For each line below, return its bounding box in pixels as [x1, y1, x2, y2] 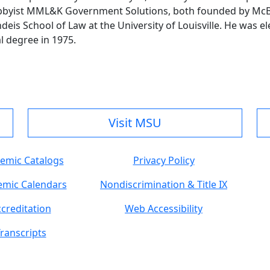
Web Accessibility [125, 202, 202, 216]
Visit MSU [108, 115, 162, 131]
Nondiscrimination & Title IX [100, 178, 227, 192]
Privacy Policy [133, 154, 195, 168]
